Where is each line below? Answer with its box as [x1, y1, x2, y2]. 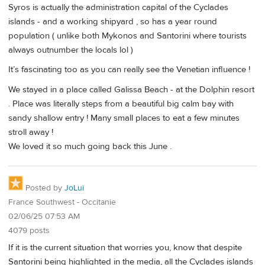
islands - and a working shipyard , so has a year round [8, 15, 217, 27]
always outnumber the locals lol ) [8, 44, 133, 56]
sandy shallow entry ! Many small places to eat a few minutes [8, 112, 240, 124]
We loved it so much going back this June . [8, 140, 172, 152]
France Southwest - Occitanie [8, 197, 116, 208]
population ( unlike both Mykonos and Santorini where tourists [8, 30, 247, 41]
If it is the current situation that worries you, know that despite [8, 242, 242, 254]
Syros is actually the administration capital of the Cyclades [8, 1, 228, 13]
